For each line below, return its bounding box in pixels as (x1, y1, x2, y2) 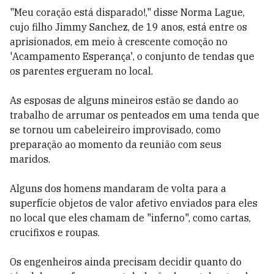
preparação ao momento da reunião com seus (10, 138, 221, 150)
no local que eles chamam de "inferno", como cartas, (10, 212, 251, 224)
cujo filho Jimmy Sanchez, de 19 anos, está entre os (10, 21, 247, 33)
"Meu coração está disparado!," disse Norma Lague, (10, 6, 245, 18)
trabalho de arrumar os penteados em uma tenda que (10, 109, 259, 121)
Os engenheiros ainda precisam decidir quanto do (10, 256, 242, 268)
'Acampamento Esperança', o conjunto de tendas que (10, 50, 254, 62)
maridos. (10, 153, 50, 165)
